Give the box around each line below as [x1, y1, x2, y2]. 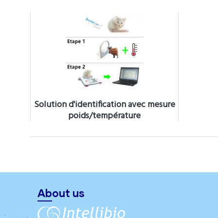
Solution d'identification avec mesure [34, 98, 175, 112]
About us [37, 186, 85, 200]
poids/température [68, 109, 141, 123]
